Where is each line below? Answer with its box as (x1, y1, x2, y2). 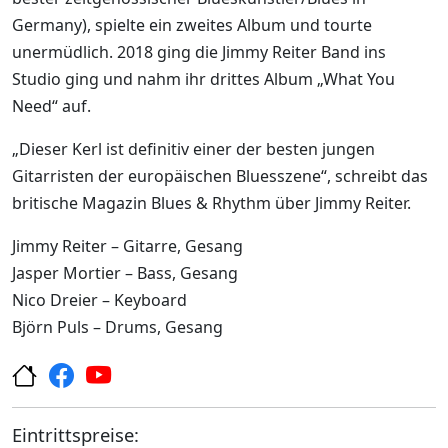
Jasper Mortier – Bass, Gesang (12, 262, 238, 285)
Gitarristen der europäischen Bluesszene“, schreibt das (12, 165, 428, 188)
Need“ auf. (12, 95, 91, 118)
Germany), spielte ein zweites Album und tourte (12, 14, 372, 37)
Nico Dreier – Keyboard (12, 289, 187, 312)
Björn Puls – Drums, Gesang (12, 316, 223, 339)
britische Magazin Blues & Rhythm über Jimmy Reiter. (12, 192, 411, 215)
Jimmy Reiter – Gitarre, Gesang (12, 235, 243, 258)
